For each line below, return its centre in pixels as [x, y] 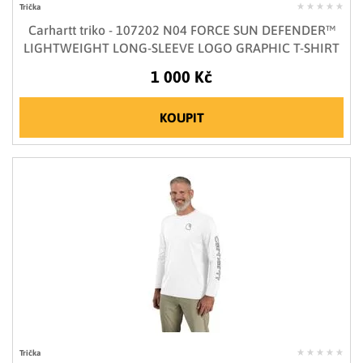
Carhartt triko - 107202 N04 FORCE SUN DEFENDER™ [181, 30]
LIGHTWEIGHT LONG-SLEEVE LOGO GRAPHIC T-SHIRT [181, 48]
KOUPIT [181, 118]
